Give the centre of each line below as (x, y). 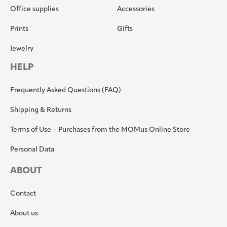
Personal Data (32, 150)
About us (24, 214)
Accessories (136, 10)
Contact (23, 194)
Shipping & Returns (41, 110)
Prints (19, 29)
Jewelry (22, 49)
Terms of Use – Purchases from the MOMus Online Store (100, 130)
